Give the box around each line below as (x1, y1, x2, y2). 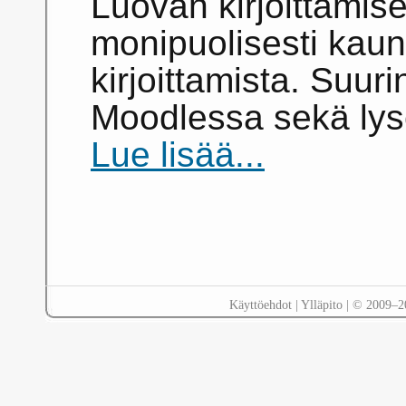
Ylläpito (300, 297, 343, 313)
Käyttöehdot (228, 297, 292, 313)
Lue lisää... (91, 135, 265, 175)
